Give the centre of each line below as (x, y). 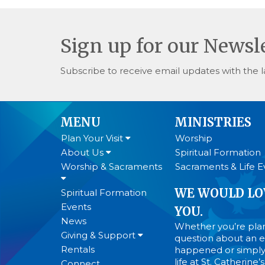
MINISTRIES (213, 122)
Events (76, 207)
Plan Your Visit (93, 138)
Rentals (78, 250)
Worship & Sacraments (112, 167)
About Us (83, 153)
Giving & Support (99, 235)
